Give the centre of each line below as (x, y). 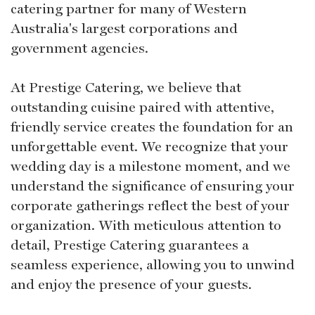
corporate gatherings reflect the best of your (150, 205)
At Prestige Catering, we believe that (126, 87)
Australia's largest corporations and (124, 28)
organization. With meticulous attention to (146, 225)
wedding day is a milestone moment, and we (150, 166)
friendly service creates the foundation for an (152, 126)
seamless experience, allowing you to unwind (153, 264)
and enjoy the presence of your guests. (131, 284)
